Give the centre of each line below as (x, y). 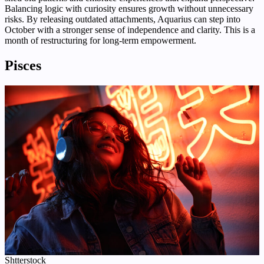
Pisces (23, 66)
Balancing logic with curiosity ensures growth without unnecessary (129, 9)
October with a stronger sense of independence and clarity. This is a (130, 30)
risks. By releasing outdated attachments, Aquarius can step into (123, 19)
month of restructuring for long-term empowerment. (100, 41)
